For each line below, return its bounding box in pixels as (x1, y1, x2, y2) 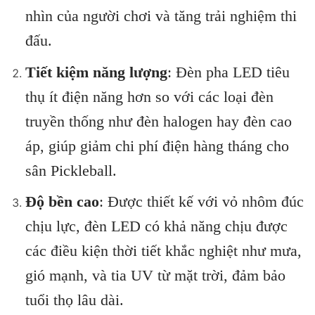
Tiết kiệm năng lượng (25, 63, 167, 81)
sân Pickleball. (25, 161, 117, 179)
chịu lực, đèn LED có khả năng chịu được (25, 217, 288, 236)
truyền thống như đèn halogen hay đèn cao (25, 112, 292, 130)
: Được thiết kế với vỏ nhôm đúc (98, 193, 304, 211)
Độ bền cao (25, 193, 99, 211)
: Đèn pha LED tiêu (167, 63, 290, 81)
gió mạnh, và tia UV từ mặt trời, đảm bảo (25, 266, 285, 285)
